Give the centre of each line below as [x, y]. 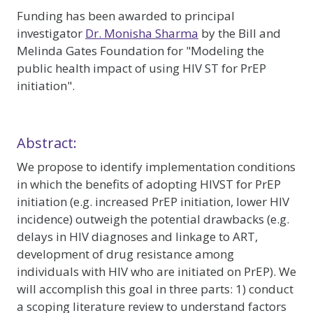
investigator [51, 33]
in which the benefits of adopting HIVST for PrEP [149, 184]
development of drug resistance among [125, 254]
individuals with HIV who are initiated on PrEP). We [156, 271]
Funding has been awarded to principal [126, 16]
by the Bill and [240, 33]
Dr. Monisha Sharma [142, 33]
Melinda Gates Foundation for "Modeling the [140, 51]
